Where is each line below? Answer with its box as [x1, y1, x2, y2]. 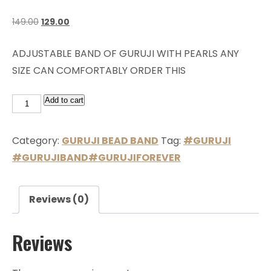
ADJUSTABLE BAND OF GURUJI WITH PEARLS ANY [12, 46, 239, 60]
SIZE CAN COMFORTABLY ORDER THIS [12, 63, 186, 77]
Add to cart [45, 95, 84, 105]
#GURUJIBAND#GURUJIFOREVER [12, 150, 181, 165]
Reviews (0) [29, 192, 89, 206]
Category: [12, 133, 62, 148]
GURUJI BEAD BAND [62, 133, 158, 148]
